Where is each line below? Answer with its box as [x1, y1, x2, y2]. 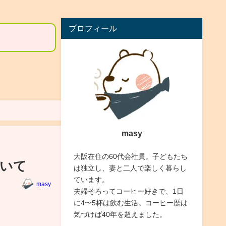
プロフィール [69, 24, 118, 32]
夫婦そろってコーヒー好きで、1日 [73, 187, 184, 195]
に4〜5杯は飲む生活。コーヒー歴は [73, 199, 188, 206]
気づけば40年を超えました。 [73, 210, 166, 218]
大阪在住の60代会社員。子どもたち [73, 152, 188, 160]
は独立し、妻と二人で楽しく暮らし [73, 164, 187, 172]
